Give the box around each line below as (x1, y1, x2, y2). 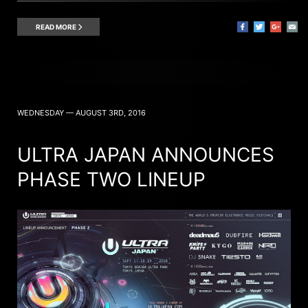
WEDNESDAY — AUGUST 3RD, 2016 (17, 107, 146, 118)
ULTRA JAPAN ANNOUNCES (17, 142, 274, 166)
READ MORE (35, 22, 78, 31)
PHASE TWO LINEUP (17, 167, 206, 191)
